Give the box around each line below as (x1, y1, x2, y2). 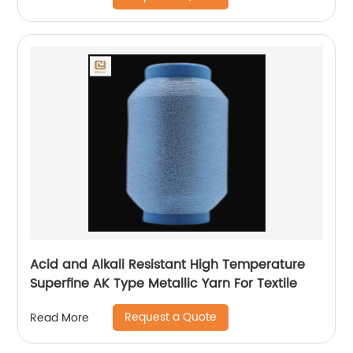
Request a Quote (124, 308, 217, 327)
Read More (30, 308, 90, 327)
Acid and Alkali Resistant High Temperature (30, 255, 306, 276)
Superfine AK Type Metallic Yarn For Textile (30, 273, 298, 295)
